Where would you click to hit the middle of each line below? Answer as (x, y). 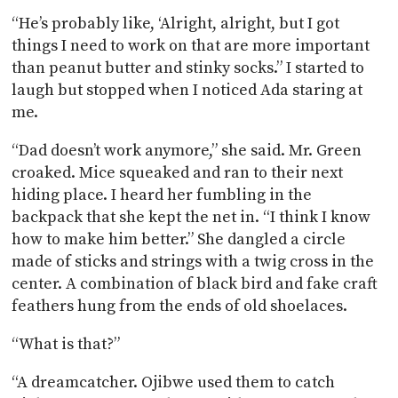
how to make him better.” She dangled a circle (179, 239)
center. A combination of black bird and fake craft (195, 283)
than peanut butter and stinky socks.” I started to (188, 68)
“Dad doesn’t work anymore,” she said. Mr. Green (187, 150)
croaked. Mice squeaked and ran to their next (178, 172)
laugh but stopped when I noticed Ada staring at (187, 90)
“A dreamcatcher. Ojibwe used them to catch (174, 382)
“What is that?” (66, 344)
